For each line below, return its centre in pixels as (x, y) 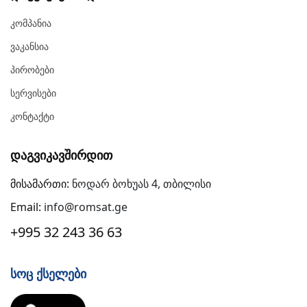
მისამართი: (40, 184)
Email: (26, 207)
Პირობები (32, 70)
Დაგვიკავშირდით (61, 155)
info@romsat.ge (84, 207)
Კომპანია (31, 23)
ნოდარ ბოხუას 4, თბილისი (140, 184)
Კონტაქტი (32, 116)
